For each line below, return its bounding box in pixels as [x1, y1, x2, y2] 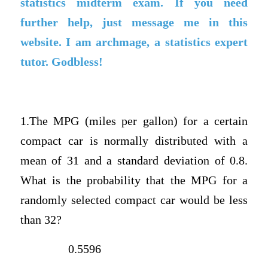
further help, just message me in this [20, 16, 248, 29]
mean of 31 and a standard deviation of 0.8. [20, 154, 248, 167]
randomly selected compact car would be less [20, 193, 248, 206]
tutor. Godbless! [20, 55, 103, 68]
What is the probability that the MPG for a [20, 173, 248, 187]
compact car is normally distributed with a [20, 134, 248, 147]
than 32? [20, 213, 62, 226]
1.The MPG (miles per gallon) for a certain [20, 114, 248, 127]
